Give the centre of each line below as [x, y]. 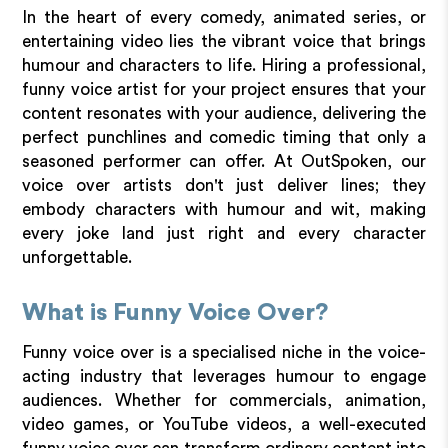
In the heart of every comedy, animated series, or [224, 17]
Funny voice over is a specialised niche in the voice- [224, 352]
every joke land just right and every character [224, 233]
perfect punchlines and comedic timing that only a [224, 137]
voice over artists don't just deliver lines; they [224, 185]
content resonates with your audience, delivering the [224, 113]
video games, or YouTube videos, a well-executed [224, 424]
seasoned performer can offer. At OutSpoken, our [224, 161]
